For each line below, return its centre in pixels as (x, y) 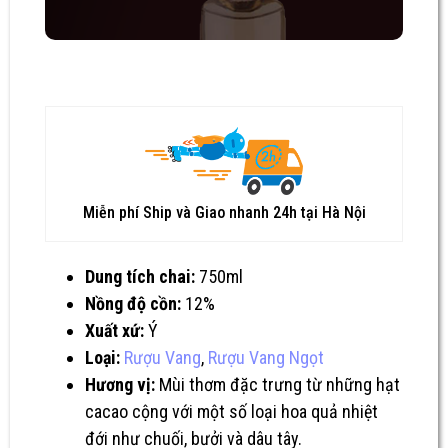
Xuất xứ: (114, 330)
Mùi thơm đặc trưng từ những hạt (279, 384)
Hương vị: (122, 384)
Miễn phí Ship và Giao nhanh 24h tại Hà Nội (224, 212)
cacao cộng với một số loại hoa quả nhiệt (231, 411)
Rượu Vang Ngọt (266, 357)
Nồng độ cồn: (133, 303)
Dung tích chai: (140, 276)
